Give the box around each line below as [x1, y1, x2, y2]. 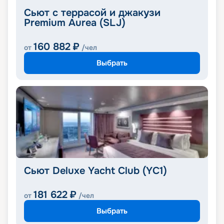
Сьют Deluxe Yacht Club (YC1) [24, 164, 167, 177]
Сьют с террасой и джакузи [24, 6, 160, 19]
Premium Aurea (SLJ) [24, 16, 125, 29]
